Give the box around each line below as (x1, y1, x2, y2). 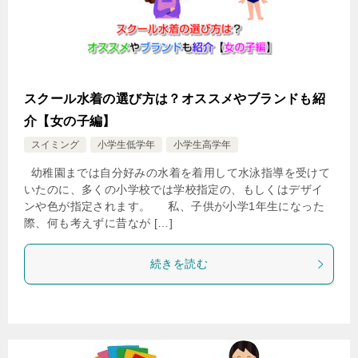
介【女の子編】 (24, 114, 116, 128)
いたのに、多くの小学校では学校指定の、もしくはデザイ (24, 183, 324, 196)
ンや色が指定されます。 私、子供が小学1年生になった (24, 200, 324, 213)
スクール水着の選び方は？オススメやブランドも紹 (24, 92, 326, 105)
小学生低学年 (97, 139, 155, 150)
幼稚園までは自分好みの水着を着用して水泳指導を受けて (24, 166, 331, 179)
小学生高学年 (173, 139, 231, 150)
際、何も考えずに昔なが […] (24, 217, 173, 229)
